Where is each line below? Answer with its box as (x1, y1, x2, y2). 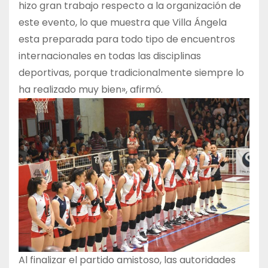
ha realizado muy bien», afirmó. (19, 82, 163, 96)
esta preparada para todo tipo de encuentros (19, 32, 235, 46)
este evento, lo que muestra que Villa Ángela (19, 15, 227, 29)
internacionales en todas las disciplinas (19, 48, 201, 63)
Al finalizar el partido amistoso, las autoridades (19, 252, 236, 267)
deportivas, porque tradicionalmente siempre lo (19, 65, 244, 80)
